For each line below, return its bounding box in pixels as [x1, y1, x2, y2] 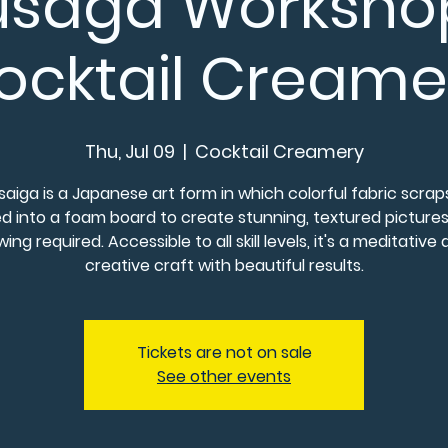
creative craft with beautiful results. [84, 254, 364, 277]
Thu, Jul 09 [84, 139, 175, 164]
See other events [157, 365, 291, 388]
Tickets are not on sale [136, 341, 312, 364]
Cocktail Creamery [194, 139, 364, 164]
